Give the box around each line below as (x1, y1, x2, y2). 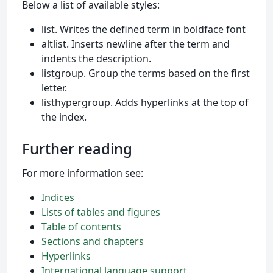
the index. (41, 110, 87, 124)
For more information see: (22, 166, 143, 180)
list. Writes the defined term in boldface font (41, 22, 246, 36)
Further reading (22, 138, 132, 158)
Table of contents (41, 219, 121, 233)
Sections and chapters (41, 234, 144, 248)
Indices (41, 190, 74, 204)
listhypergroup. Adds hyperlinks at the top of (41, 95, 249, 109)
